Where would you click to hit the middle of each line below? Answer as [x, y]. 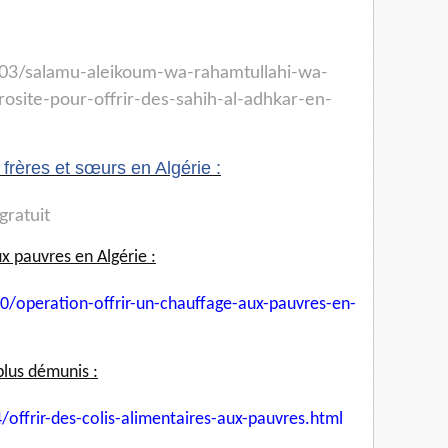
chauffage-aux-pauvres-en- [258, 305]
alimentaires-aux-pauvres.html [232, 420]
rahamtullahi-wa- [261, 73]
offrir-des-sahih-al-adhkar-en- [213, 100]
